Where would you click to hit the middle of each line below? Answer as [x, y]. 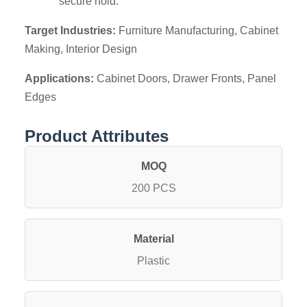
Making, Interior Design [81, 49]
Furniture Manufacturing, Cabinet [197, 30]
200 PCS [153, 188]
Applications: [59, 78]
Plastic [153, 261]
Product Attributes [97, 136]
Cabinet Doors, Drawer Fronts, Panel [185, 78]
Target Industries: [70, 30]
